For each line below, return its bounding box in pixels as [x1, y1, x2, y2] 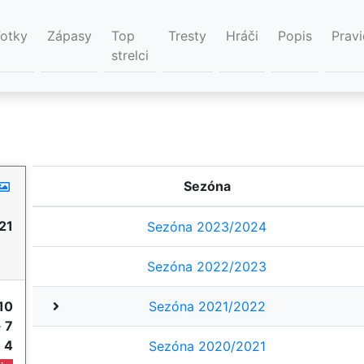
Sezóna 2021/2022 [148, 298, 266, 315]
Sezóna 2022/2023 [147, 258, 267, 275]
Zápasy [47, 28, 92, 45]
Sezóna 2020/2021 [148, 338, 266, 355]
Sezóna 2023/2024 [147, 219, 267, 236]
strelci [111, 47, 149, 64]
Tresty [168, 28, 206, 45]
